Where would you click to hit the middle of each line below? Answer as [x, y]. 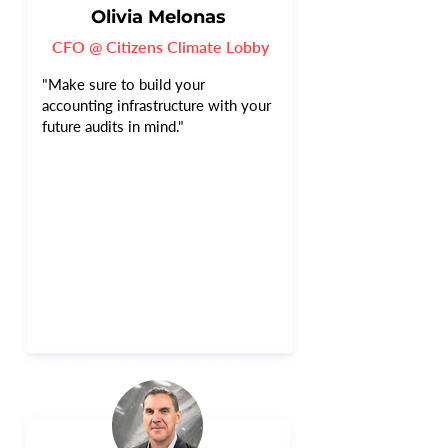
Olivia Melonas [158, 17]
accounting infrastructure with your [156, 105]
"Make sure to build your [123, 84]
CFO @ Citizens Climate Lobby [160, 46]
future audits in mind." [113, 126]
